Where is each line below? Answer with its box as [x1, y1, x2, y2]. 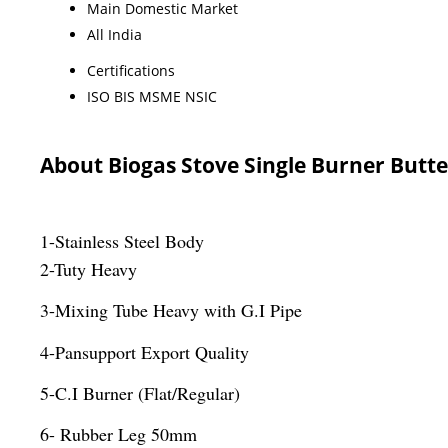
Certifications [87, 60, 175, 80]
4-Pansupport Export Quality [40, 339, 249, 364]
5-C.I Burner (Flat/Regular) [40, 381, 240, 406]
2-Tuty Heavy [40, 256, 137, 281]
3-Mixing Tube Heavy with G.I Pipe [40, 298, 302, 323]
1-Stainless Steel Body [40, 228, 204, 253]
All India [87, 24, 142, 44]
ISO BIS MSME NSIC [87, 86, 217, 106]
